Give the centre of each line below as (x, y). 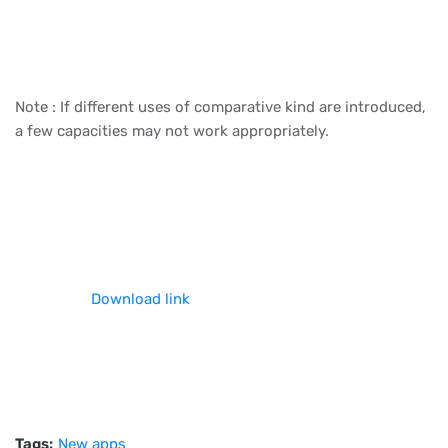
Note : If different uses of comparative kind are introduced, (220, 106)
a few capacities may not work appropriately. (172, 130)
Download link (140, 298)
